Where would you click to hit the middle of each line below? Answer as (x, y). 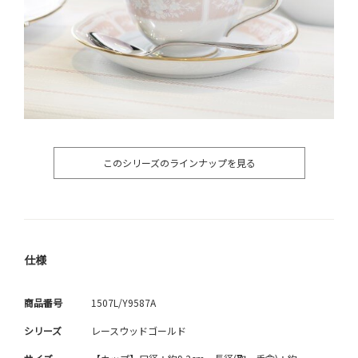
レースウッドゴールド (139, 331)
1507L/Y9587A (123, 303)
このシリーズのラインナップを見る (179, 163)
